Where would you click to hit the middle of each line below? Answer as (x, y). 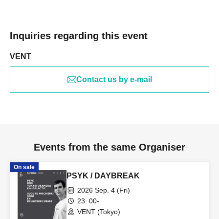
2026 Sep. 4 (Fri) (104, 190)
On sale (24, 167)
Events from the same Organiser (109, 147)
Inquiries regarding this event (79, 36)
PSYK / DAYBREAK (103, 176)
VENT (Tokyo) (99, 212)
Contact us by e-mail (114, 79)
